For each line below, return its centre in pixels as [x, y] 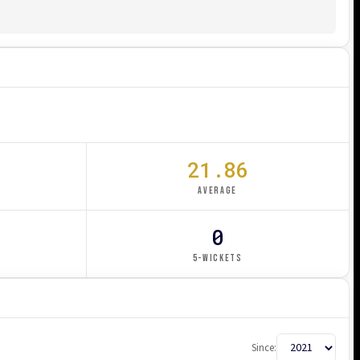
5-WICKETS [217, 258]
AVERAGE [218, 190]
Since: [264, 348]
